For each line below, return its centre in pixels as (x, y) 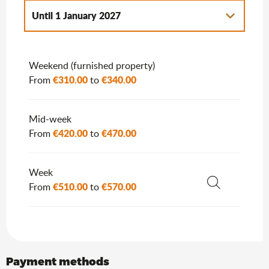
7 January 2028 (167, 46)
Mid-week (50, 119)
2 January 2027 (89, 46)
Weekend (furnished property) (92, 66)
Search (222, 198)
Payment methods (58, 261)
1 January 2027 (87, 16)
